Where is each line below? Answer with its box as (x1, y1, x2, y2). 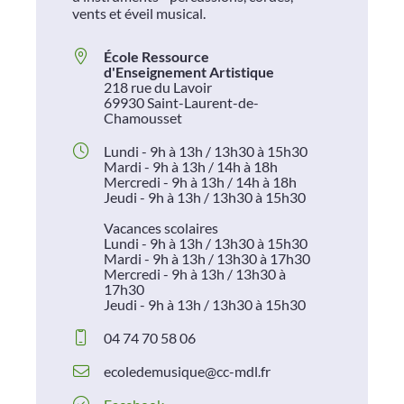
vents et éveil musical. (72, 5, 206, 23)
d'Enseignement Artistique (104, 63, 274, 81)
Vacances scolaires (104, 219, 218, 237)
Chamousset (104, 109, 182, 127)
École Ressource (104, 48, 209, 66)
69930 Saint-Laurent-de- (104, 94, 259, 112)
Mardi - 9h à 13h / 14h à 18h (104, 158, 278, 176)
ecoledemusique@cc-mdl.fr (104, 363, 271, 381)
